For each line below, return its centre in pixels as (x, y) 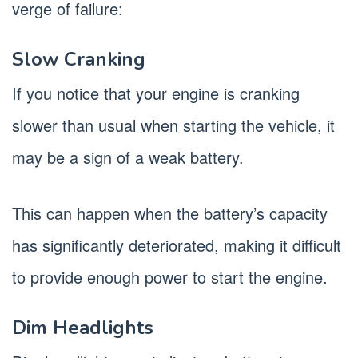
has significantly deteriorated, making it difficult (177, 245)
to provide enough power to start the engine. (170, 276)
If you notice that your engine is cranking (156, 93)
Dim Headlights (83, 327)
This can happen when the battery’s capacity (170, 213)
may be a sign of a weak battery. (128, 157)
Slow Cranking (79, 59)
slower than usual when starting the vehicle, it (173, 125)
